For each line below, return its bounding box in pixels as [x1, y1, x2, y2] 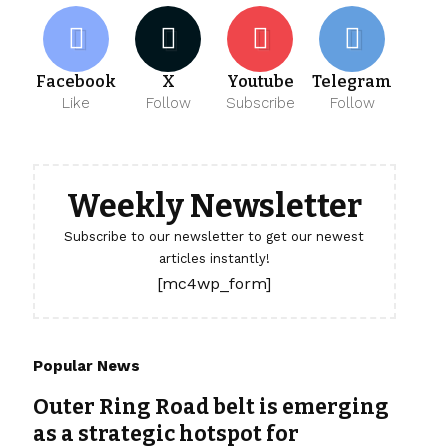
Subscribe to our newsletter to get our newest [64, 229, 365, 245]
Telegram [312, 72, 393, 92]
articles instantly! [158, 251, 270, 267]
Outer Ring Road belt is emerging [32, 394, 389, 421]
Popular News [32, 357, 140, 376]
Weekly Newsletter [66, 187, 362, 226]
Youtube [226, 72, 294, 92]
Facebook [36, 72, 117, 92]
